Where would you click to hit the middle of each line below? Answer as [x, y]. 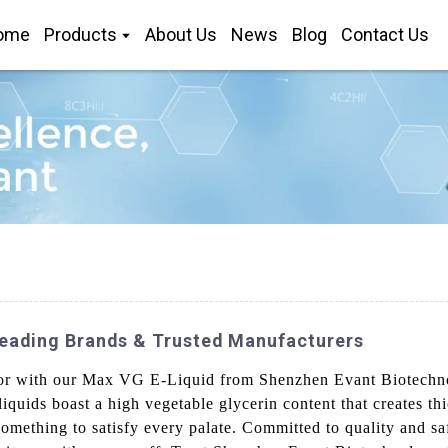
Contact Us [384, 34]
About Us [180, 34]
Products [80, 34]
